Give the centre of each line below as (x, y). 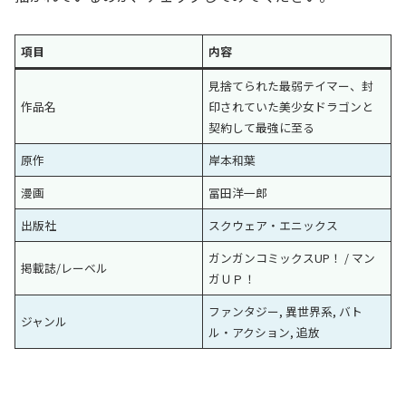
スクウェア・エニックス (274, 226)
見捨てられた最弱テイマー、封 (291, 86)
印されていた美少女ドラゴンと (291, 107)
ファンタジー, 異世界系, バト (286, 312)
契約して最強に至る (262, 128)
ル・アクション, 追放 (265, 333)
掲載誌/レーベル (65, 268)
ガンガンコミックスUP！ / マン (292, 258)
